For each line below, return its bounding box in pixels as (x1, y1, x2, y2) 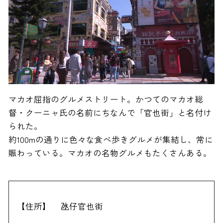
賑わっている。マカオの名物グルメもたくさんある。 (8, 146, 212, 159)
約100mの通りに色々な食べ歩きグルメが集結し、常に (8, 133, 213, 145)
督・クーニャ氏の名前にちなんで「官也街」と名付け (8, 106, 212, 118)
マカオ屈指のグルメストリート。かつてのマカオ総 (8, 93, 203, 105)
